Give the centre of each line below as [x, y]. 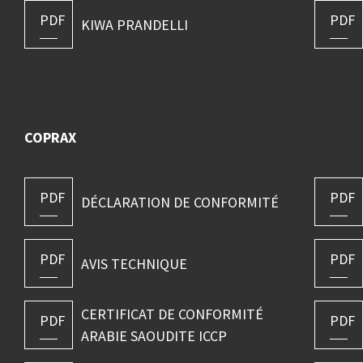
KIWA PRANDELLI [134, 24]
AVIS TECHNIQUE [134, 263]
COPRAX [50, 138]
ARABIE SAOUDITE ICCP [154, 336]
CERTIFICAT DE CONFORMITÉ [172, 314]
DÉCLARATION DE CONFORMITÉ [179, 202]
